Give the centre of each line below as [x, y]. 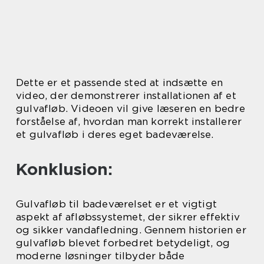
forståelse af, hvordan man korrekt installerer [129, 122]
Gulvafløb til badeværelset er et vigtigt [117, 204]
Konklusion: [64, 169]
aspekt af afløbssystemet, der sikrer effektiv [128, 217]
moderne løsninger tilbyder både [100, 256]
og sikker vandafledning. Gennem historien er [131, 230]
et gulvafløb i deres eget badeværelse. [115, 135]
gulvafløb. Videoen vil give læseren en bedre [131, 109]
